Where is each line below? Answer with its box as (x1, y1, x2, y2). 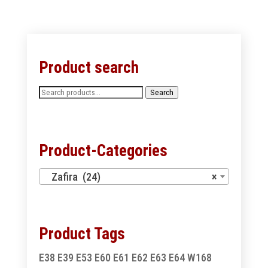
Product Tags (38, 224, 125, 244)
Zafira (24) (44, 170, 100, 184)
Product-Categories (38, 141, 167, 161)
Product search (38, 58, 139, 78)
